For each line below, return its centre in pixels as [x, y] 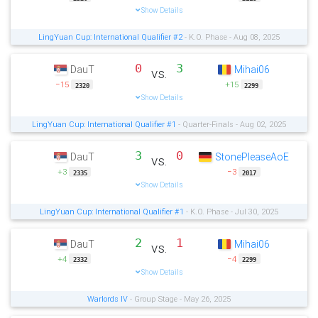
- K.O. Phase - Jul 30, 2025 [231, 212]
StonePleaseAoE [252, 157]
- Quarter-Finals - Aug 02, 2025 [231, 125]
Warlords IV [108, 298]
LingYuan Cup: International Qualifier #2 [110, 37]
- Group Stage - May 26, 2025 [179, 298]
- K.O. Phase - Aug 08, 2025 [231, 37]
